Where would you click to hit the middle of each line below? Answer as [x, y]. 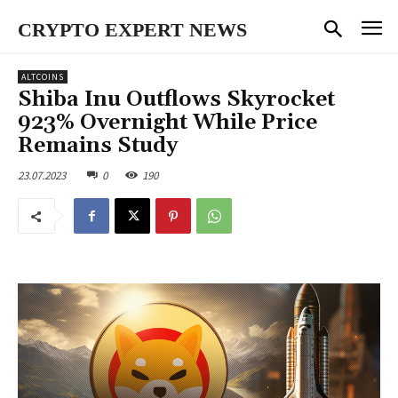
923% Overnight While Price [167, 122]
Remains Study [98, 145]
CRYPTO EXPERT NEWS [132, 30]
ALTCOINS [43, 76]
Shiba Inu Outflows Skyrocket [176, 99]
